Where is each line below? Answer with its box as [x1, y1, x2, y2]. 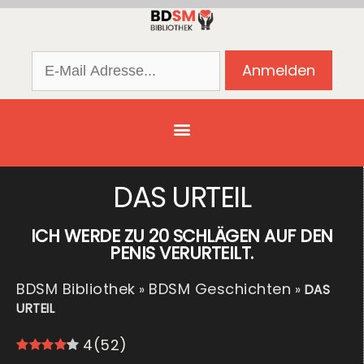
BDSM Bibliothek [16, 279, 136, 300]
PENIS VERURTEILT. [110, 241, 253, 266]
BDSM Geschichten [149, 279, 291, 300]
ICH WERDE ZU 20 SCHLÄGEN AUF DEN [30, 224, 333, 249]
